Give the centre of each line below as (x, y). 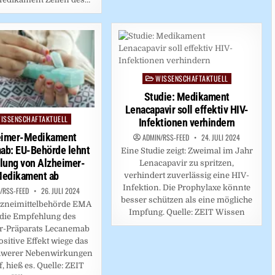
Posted (154, 78)
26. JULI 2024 (60, 190)
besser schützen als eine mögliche (187, 199)
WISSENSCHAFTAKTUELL (192, 78)
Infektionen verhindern (187, 122)
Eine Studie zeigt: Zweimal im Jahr (187, 150)
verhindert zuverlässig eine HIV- (187, 175)
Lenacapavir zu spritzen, (187, 163)
